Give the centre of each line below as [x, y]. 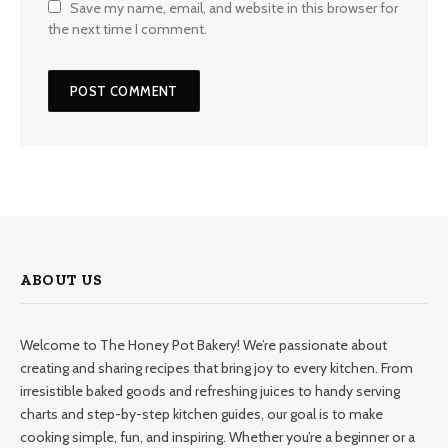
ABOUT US [61, 280]
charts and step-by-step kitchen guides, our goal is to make [201, 414]
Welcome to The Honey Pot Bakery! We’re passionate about [203, 345]
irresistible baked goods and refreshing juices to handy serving [210, 391]
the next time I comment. [127, 29]
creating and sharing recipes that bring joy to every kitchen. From [216, 368]
